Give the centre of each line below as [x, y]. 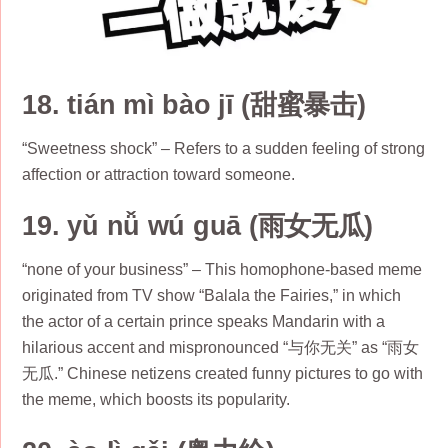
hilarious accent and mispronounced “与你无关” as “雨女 [221, 348]
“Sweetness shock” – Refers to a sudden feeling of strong [224, 148]
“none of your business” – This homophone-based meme [222, 270]
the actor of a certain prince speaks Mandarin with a [204, 322]
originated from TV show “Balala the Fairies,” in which [212, 296]
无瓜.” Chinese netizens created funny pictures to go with [223, 374]
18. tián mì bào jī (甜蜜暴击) [194, 105]
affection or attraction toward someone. [159, 174]
